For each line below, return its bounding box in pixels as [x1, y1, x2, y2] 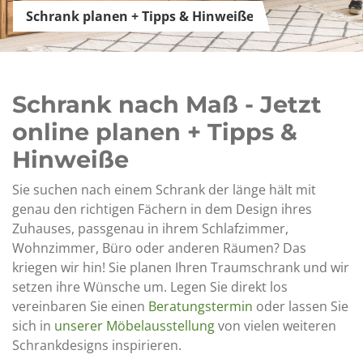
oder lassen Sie [253, 297, 348, 315]
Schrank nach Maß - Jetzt [12, 90, 322, 118]
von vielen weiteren [215, 317, 336, 335]
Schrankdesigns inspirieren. [12, 336, 181, 354]
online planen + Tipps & [12, 117, 297, 146]
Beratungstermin [148, 297, 253, 315]
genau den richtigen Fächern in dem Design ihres [12, 200, 312, 218]
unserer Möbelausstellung [54, 317, 215, 335]
